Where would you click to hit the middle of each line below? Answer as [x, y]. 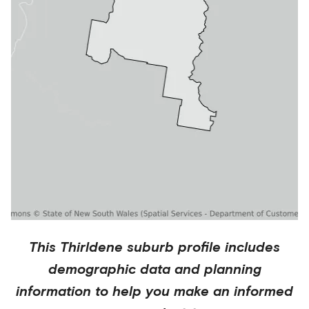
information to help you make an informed [154, 290]
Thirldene [91, 246]
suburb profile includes [201, 246]
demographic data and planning [154, 268]
